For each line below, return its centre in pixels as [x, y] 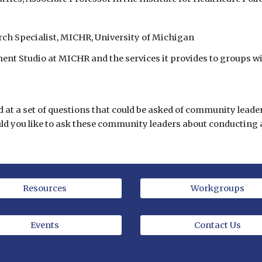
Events [44, 225]
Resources [44, 188]
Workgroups [218, 188]
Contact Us [218, 225]
